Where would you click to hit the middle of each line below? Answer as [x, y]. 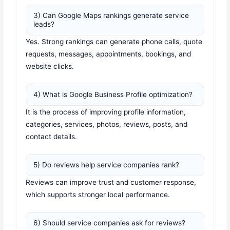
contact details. [52, 137]
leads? [44, 24]
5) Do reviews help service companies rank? [107, 165]
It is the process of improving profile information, [106, 112]
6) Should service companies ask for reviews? [110, 223]
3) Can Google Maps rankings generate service [111, 16]
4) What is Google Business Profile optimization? [113, 95]
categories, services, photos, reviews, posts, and [107, 124]
